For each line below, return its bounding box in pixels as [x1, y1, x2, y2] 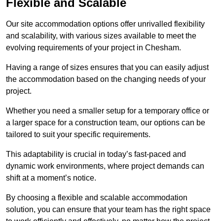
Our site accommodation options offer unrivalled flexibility [6, 20, 205, 29]
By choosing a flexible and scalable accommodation [6, 193, 187, 202]
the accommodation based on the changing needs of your [6, 75, 206, 84]
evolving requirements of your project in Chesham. [6, 43, 181, 52]
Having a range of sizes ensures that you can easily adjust [6, 63, 209, 72]
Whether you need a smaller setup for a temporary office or [6, 107, 209, 115]
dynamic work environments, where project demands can [6, 162, 204, 171]
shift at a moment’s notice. [6, 174, 96, 183]
